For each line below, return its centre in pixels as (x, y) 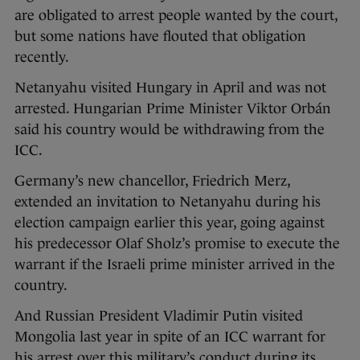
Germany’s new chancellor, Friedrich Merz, (152, 181)
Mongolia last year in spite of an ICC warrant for (170, 337)
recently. (43, 57)
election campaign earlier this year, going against (170, 223)
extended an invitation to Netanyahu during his (168, 202)
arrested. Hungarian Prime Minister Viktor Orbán (173, 109)
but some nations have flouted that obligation (160, 37)
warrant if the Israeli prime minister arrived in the (175, 265)
